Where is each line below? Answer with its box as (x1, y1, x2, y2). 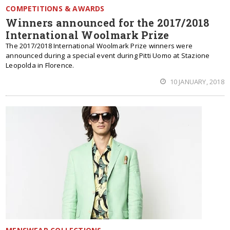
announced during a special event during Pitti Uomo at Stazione (6, 51, 210, 60)
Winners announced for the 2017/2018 (6, 16, 209, 29)
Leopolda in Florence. (6, 61, 74, 70)
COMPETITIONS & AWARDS (6, 4, 105, 13)
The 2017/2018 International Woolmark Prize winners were (6, 41, 193, 50)
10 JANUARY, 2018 (168, 77, 224, 86)
